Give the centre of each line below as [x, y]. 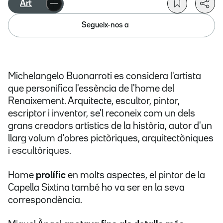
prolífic [51, 175]
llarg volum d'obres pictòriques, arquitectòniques [111, 139]
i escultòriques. [40, 151]
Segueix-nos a [105, 25]
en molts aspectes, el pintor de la [135, 175]
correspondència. [45, 200]
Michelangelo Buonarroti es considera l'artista [105, 76]
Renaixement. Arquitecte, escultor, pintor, [94, 101]
